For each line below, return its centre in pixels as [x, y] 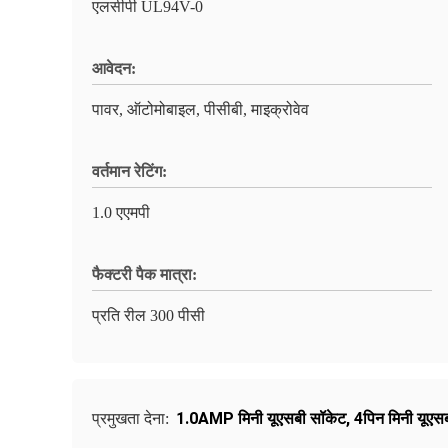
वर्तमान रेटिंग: [129, 171]
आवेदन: [114, 68]
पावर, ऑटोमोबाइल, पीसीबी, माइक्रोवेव [200, 109]
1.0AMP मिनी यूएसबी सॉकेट [261, 418]
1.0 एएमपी [121, 212]
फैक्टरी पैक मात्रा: [144, 274]
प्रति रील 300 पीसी [148, 315]
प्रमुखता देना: [132, 418]
